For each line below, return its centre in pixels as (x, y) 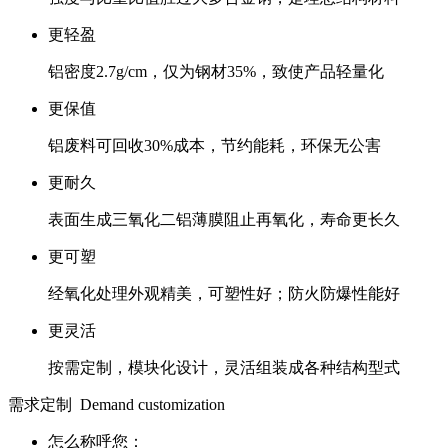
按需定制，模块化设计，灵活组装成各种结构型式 (224, 367)
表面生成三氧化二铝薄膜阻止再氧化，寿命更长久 (224, 219)
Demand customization (152, 404)
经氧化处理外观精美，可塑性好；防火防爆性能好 (224, 293)
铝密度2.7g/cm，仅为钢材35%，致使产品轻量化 (216, 71)
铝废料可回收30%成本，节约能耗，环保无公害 (214, 145)
